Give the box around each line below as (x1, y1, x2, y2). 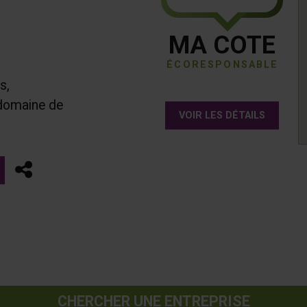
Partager (31, 158, 108, 182)
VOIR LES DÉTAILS (179, 109, 265, 121)
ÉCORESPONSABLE (167, 58, 279, 71)
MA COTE (169, 30, 275, 60)
